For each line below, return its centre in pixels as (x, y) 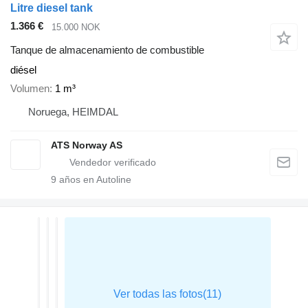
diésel (23, 70)
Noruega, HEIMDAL (73, 111)
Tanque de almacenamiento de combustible (107, 50)
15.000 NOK (76, 27)
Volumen (30, 88)
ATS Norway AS (87, 145)
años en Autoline (94, 179)
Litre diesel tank (52, 8)
